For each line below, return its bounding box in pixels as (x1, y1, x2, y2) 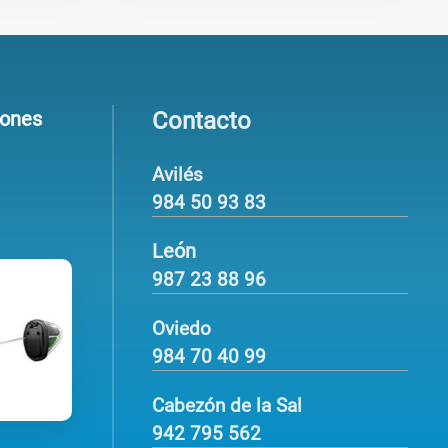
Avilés (152, 164, 203, 187)
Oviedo (152, 318, 211, 341)
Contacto (152, 107, 251, 136)
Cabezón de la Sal (152, 395, 302, 418)
